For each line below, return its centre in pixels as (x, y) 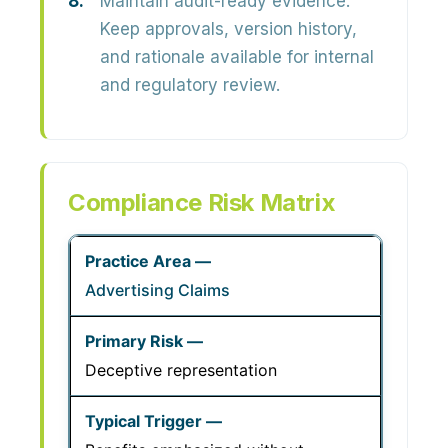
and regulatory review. (190, 85)
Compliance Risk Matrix (202, 202)
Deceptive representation (181, 370)
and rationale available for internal (237, 57)
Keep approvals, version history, (228, 29)
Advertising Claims (157, 290)
